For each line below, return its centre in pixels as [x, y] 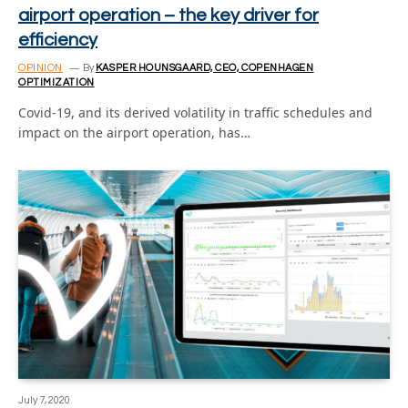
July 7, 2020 [44, 400]
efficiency [58, 40]
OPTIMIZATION [56, 82]
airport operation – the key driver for [168, 15]
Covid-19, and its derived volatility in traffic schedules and [195, 112]
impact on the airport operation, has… [134, 132]
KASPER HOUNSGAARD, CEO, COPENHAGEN [204, 67]
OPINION [41, 67]
